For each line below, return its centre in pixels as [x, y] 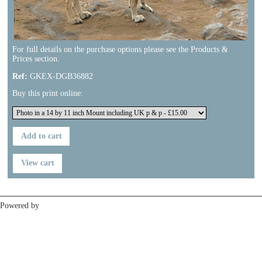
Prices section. [36, 59]
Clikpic [54, 206]
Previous [29, 182]
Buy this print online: [48, 94]
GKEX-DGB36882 [60, 76]
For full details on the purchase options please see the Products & [120, 50]
